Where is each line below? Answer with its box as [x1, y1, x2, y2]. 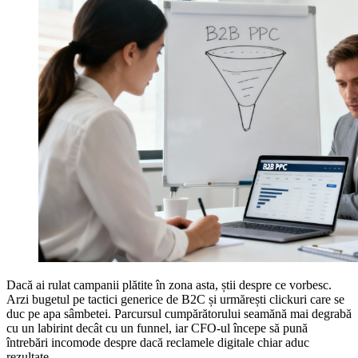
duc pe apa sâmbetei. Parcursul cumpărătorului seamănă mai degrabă [6, 307, 352, 321]
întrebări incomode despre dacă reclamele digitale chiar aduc [6, 336, 309, 350]
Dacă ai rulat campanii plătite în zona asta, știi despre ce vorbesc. [6, 278, 332, 292]
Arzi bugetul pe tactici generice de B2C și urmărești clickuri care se [6, 292, 344, 307]
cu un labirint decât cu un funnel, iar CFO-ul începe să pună [6, 321, 308, 336]
